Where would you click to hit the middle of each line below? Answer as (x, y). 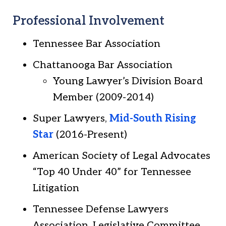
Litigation (56, 188)
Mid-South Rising (153, 119)
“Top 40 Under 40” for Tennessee (112, 172)
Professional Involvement (89, 21)
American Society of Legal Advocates (122, 156)
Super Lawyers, (71, 119)
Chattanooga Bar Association (103, 65)
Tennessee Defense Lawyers (101, 209)
